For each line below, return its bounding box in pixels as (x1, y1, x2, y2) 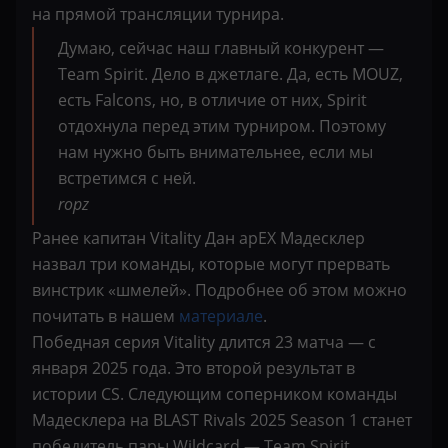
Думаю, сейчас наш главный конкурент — (58, 37, 384, 59)
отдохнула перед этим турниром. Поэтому (58, 115, 386, 137)
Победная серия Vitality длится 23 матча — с (32, 331, 376, 353)
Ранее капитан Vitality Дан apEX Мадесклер (32, 227, 365, 249)
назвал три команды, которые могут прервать (32, 253, 390, 275)
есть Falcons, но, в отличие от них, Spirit (58, 89, 367, 111)
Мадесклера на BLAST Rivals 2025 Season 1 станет (32, 409, 412, 431)
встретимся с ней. (58, 167, 196, 189)
